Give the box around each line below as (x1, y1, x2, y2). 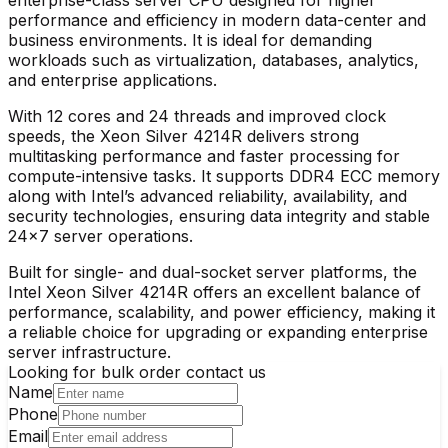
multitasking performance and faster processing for (8, 145, 400, 166)
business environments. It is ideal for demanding (8, 29, 372, 50)
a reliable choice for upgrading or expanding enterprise (8, 321, 428, 342)
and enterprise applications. (8, 69, 217, 90)
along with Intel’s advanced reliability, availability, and (8, 185, 407, 206)
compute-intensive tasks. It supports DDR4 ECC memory (8, 165, 440, 186)
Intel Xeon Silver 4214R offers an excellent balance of (8, 281, 421, 302)
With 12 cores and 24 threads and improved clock (8, 105, 386, 126)
